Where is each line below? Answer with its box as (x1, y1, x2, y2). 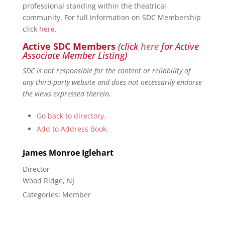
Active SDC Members (22, 40, 116, 52)
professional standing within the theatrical (22, 1, 166, 11)
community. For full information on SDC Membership (22, 13, 201, 22)
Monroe (48, 147, 80, 158)
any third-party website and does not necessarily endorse (22, 77, 202, 87)
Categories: (22, 190, 62, 199)
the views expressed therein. (22, 89, 111, 98)
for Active (158, 40, 199, 52)
